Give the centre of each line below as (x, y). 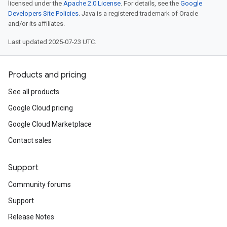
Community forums (40, 184)
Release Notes (31, 217)
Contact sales (30, 140)
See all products (34, 92)
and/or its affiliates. (36, 24)
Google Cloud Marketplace (50, 124)
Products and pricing (47, 75)
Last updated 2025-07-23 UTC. (52, 42)
